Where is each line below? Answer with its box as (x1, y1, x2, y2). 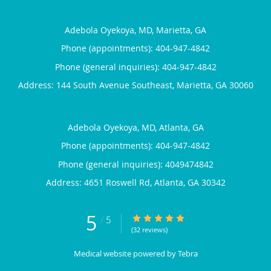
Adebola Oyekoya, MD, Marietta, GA (65, 24, 206, 36)
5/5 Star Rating (131, 212, 191, 224)
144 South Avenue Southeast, (56, 79, 177, 91)
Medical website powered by (73, 248, 178, 260)
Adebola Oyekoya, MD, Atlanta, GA (67, 122, 204, 134)
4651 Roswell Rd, (83, 177, 154, 189)
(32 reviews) (131, 224, 168, 234)
